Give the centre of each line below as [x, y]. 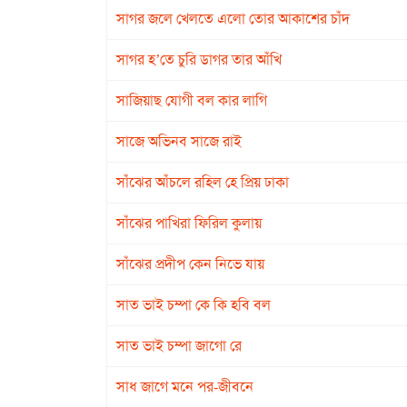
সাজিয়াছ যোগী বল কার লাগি [192, 100]
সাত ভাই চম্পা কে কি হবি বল [194, 305]
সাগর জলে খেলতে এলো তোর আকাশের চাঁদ [233, 19]
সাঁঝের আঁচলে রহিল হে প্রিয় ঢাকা [203, 182]
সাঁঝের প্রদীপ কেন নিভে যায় [190, 264]
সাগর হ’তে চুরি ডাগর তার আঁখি [199, 60]
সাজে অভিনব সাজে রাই [179, 141]
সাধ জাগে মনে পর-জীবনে [185, 387]
